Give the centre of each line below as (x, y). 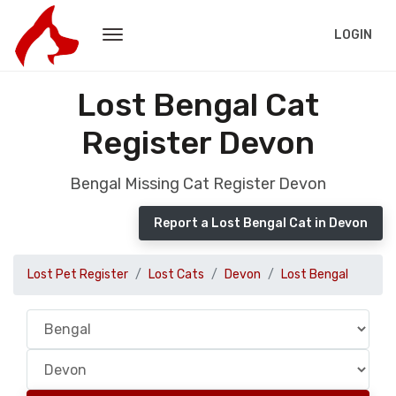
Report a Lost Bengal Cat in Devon (261, 223)
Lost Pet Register (78, 274)
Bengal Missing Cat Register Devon (198, 184)
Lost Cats (176, 274)
